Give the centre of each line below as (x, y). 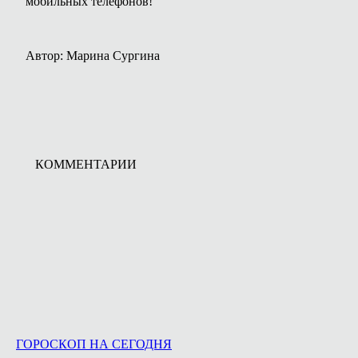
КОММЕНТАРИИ (86, 164)
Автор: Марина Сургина (93, 56)
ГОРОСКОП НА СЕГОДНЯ (94, 344)
